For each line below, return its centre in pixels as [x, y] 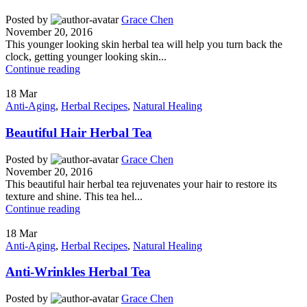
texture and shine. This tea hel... [74, 196]
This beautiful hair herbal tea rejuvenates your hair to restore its [141, 184]
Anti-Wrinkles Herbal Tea [78, 272]
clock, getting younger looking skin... [86, 57]
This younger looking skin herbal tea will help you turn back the [144, 45]
